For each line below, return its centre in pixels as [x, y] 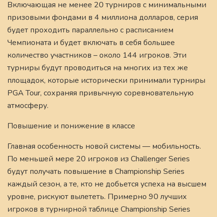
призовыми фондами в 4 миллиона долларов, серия [103, 17]
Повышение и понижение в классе [71, 126]
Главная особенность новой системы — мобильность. [104, 146]
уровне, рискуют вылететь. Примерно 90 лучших [97, 196]
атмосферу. [28, 105]
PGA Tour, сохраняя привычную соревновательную [101, 93]
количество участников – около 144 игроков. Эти [97, 55]
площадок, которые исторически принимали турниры [106, 80]
